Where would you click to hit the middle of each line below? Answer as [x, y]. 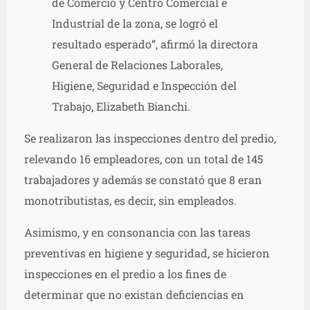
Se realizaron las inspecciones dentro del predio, [150, 138]
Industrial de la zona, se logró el [135, 23]
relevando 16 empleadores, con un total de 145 [143, 158]
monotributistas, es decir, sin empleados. [130, 200]
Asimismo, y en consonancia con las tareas [137, 232]
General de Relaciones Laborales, [137, 64]
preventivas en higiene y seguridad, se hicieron [147, 253]
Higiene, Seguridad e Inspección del [144, 85]
